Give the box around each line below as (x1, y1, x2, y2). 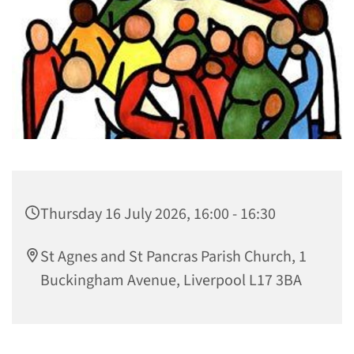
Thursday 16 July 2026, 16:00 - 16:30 (40, 203, 276, 226)
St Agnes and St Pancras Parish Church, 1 (40, 246, 307, 269)
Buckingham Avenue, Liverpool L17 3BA (40, 269, 302, 292)
